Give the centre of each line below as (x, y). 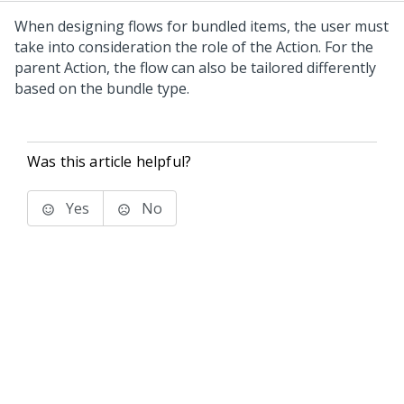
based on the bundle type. (102, 88)
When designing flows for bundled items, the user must (202, 26)
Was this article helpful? (109, 161)
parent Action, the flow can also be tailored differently (195, 68)
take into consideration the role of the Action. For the (194, 47)
